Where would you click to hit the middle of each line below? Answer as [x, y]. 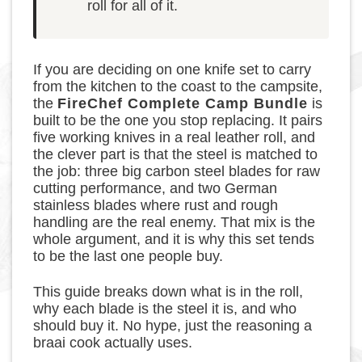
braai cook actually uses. [113, 343]
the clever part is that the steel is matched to [176, 155]
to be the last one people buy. [128, 257]
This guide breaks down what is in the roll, [168, 292]
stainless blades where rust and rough [156, 206]
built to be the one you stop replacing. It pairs [178, 121]
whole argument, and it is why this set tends [174, 240]
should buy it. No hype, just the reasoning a [173, 326]
